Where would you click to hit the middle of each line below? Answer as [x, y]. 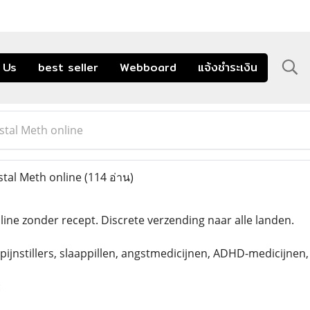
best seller [68, 67]
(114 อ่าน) [109, 177]
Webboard [148, 67]
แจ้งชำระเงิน [228, 67]
